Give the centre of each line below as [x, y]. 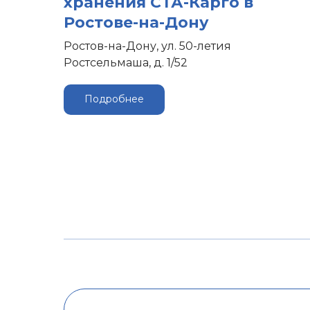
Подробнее [114, 99]
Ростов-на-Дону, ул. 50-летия [147, 46]
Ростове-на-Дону [136, 22]
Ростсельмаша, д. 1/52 [126, 62]
